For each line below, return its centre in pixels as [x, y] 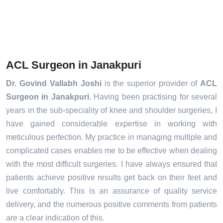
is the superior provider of [151, 84]
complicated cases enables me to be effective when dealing [111, 151]
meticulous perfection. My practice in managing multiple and [111, 137]
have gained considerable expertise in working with [111, 124]
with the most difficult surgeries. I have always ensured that [111, 164]
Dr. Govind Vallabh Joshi [54, 84]
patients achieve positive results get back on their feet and [111, 178]
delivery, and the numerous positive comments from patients [111, 205]
